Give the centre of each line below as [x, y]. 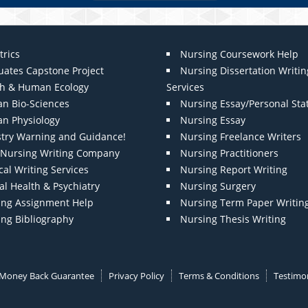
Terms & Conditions [219, 276]
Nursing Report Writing [233, 170]
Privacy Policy [136, 276]
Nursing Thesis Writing [233, 219]
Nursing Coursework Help [239, 54]
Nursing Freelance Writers [240, 137]
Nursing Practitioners [229, 153]
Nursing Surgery [218, 186]
